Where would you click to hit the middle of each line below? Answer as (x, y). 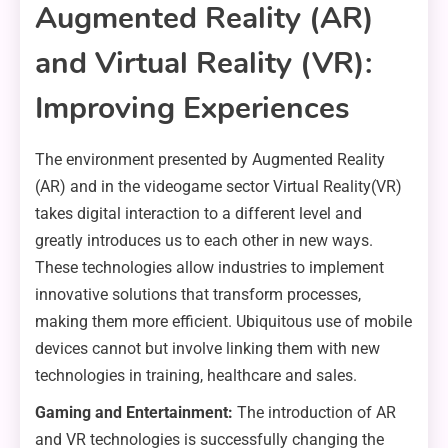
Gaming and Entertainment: (136, 413)
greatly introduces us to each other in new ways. (204, 241)
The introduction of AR (316, 413)
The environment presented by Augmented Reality (210, 160)
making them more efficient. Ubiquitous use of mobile (223, 322)
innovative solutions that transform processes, (198, 295)
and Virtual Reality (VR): (203, 64)
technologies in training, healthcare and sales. (196, 376)
